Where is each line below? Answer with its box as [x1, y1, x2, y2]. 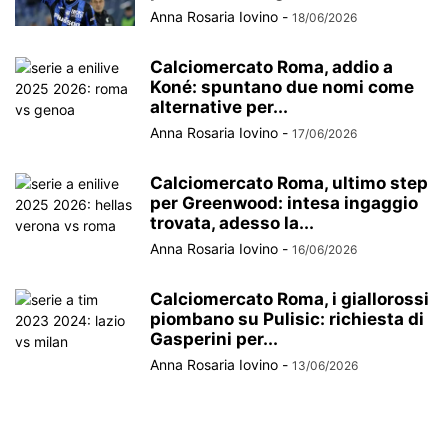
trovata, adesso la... [150, 213, 314, 234]
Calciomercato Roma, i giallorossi [150, 289, 429, 310]
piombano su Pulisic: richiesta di [150, 309, 424, 330]
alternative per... [150, 97, 288, 118]
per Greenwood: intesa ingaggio [150, 193, 418, 214]
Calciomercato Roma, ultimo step [150, 173, 428, 194]
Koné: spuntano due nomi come [150, 77, 414, 98]
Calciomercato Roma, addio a [150, 57, 393, 78]
